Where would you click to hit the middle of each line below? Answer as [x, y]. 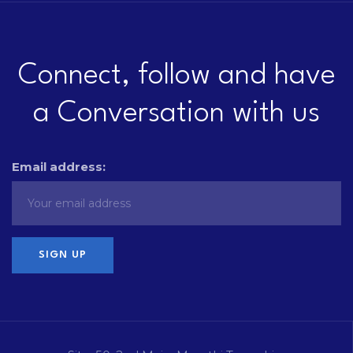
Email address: [59, 167]
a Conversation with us [176, 114]
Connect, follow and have [176, 76]
